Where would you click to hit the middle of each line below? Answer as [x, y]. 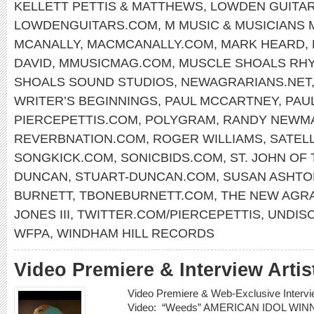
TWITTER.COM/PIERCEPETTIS [169, 214]
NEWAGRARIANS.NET [246, 82]
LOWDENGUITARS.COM [86, 25]
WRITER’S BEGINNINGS [86, 101]
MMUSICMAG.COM [115, 63]
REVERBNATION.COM [80, 138]
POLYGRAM [180, 120]
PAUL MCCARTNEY [221, 101]
